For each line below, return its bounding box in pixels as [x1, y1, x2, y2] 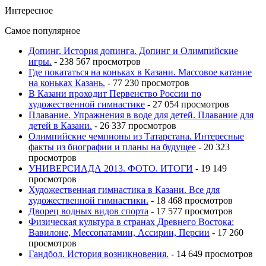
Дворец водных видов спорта [28, 205, 148, 216]
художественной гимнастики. [28, 195, 148, 205]
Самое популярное [5, 25, 80, 36]
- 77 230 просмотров [105, 77, 189, 88]
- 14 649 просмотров [169, 248, 253, 259]
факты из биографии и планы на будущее [28, 141, 196, 152]
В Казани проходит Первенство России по [28, 88, 201, 99]
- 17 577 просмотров [148, 205, 233, 216]
